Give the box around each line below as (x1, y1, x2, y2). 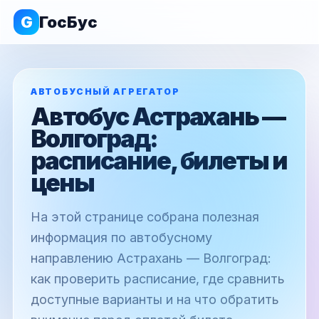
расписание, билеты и (31, 146, 288, 175)
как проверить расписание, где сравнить (31, 271, 285, 286)
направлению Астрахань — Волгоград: (31, 251, 271, 266)
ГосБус (39, 13, 98, 31)
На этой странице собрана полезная (31, 209, 259, 224)
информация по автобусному (31, 230, 212, 245)
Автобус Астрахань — (31, 102, 286, 131)
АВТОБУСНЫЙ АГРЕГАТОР (31, 86, 180, 97)
